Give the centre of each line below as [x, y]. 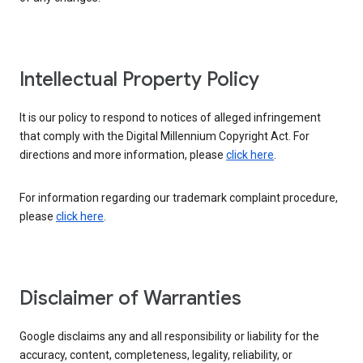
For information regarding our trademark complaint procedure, [179, 198]
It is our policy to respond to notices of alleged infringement [170, 118]
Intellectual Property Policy [139, 80]
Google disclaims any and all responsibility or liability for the [169, 337]
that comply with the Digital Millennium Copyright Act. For [164, 137]
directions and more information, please [123, 155]
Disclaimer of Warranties [130, 299]
